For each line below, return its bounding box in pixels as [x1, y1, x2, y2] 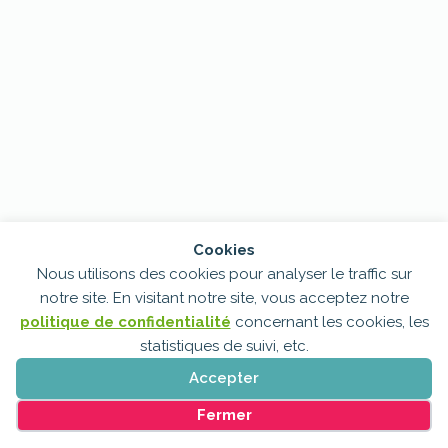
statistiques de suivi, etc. [139, 337, 309, 355]
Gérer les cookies [44, 398, 177, 416]
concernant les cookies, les [230, 313, 429, 331]
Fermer [196, 406, 252, 424]
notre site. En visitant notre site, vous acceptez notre [39, 289, 409, 307]
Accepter [189, 369, 259, 387]
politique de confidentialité [19, 313, 231, 331]
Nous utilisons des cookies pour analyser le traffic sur [36, 265, 412, 283]
